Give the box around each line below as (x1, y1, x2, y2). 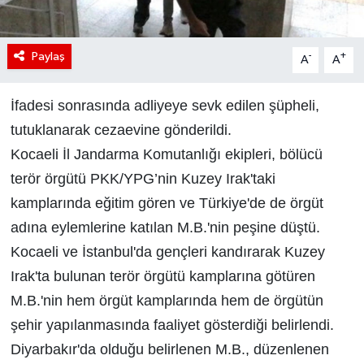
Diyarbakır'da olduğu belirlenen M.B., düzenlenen (10, 340, 329, 357)
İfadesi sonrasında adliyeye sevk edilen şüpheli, (10, 97, 319, 114)
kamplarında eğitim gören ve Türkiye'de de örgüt (10, 194, 323, 211)
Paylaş (31, 50, 65, 63)
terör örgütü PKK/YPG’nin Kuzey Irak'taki (10, 170, 275, 187)
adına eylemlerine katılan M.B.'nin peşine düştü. (10, 219, 320, 236)
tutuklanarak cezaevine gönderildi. (10, 121, 232, 138)
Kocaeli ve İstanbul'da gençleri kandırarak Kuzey (10, 243, 325, 260)
